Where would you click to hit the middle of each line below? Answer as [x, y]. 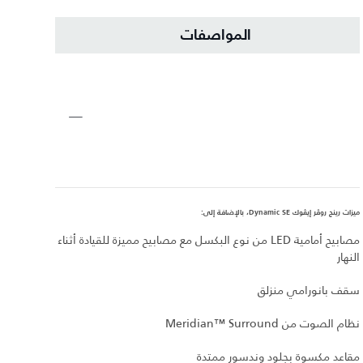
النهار [348, 257]
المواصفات [216, 35]
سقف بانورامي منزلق [309, 290]
